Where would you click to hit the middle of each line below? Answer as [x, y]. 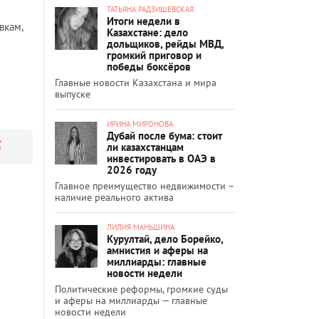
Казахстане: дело [147, 32]
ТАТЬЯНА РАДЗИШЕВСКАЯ [150, 9]
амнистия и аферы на [157, 250]
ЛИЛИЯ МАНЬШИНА [141, 227]
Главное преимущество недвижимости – [144, 185]
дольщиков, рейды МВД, [165, 43]
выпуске [73, 94]
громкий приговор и [154, 55]
